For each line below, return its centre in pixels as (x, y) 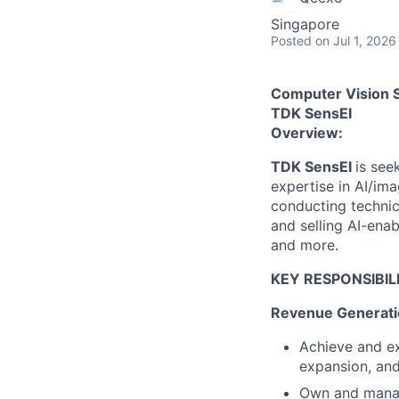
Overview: (307, 133)
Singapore (305, 24)
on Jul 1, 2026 (356, 41)
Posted (291, 41)
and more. (305, 245)
